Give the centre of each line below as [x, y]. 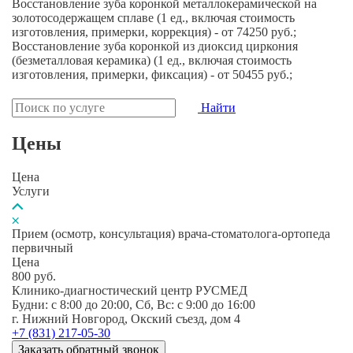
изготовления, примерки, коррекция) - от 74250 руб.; [154, 32]
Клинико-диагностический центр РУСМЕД [130, 290]
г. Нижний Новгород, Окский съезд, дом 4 [126, 318]
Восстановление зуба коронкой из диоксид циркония [155, 46]
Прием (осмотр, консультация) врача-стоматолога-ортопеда [171, 233]
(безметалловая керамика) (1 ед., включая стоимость [152, 60]
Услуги [31, 191]
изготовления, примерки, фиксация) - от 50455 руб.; [152, 74]
